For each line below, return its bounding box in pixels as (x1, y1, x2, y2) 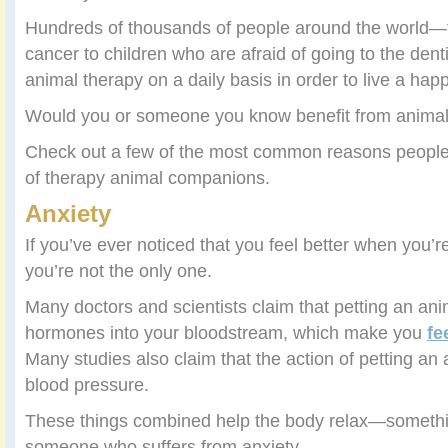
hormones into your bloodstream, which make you (25, 322, 427, 343)
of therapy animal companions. (25, 167, 270, 188)
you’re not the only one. (25, 260, 212, 281)
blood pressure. (25, 374, 149, 395)
